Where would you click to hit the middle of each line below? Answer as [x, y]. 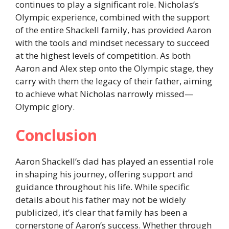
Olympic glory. [45, 107]
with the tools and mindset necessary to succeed [112, 43]
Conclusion [56, 135]
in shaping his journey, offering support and [104, 174]
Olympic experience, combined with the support [112, 17]
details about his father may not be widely [101, 199]
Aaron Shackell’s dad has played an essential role [114, 161]
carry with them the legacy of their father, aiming [114, 81]
